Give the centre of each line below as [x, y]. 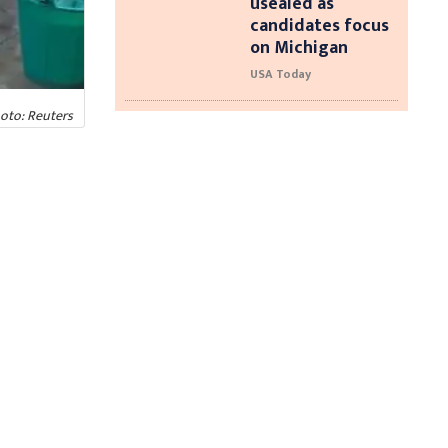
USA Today [280, 74]
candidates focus [319, 26]
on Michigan [298, 48]
